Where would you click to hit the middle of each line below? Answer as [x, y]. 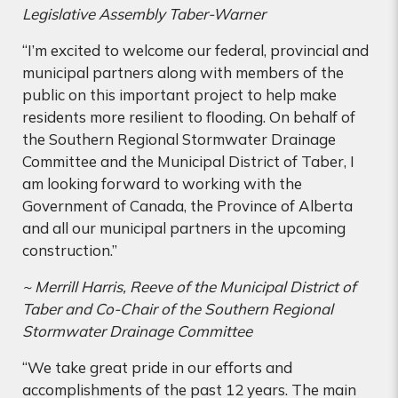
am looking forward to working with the [162, 183]
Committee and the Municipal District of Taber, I [188, 161]
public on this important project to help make [179, 94]
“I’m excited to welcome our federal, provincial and [195, 50]
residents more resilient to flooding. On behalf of [189, 116]
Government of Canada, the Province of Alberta [187, 205]
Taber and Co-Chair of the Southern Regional [178, 308]
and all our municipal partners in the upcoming [184, 227]
